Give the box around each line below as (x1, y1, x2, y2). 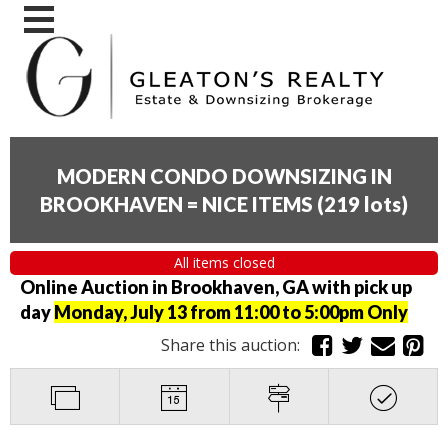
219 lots (324, 191, 401, 216)
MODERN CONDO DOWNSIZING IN (56, 163, 392, 188)
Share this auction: (161, 334, 308, 357)
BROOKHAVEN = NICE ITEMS (40, 191, 313, 216)
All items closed (173, 253, 275, 273)
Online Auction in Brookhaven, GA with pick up (20, 276, 412, 299)
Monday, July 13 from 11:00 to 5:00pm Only (54, 301, 408, 324)
